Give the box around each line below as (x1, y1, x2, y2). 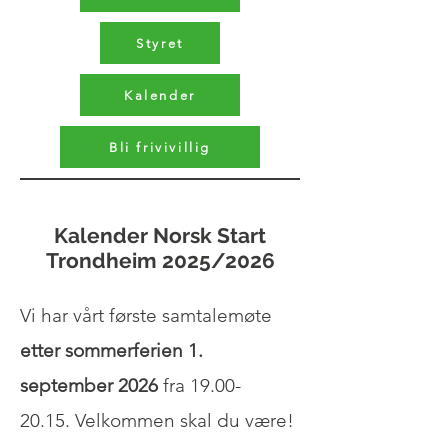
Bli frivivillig (109, 139, 211, 155)
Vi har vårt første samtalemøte (20, 304, 272, 327)
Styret (136, 35, 184, 51)
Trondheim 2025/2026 (45, 248, 275, 273)
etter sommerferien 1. (20, 339, 203, 362)
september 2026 (20, 374, 158, 397)
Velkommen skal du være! (75, 409, 299, 432)
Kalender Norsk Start (54, 223, 266, 248)
